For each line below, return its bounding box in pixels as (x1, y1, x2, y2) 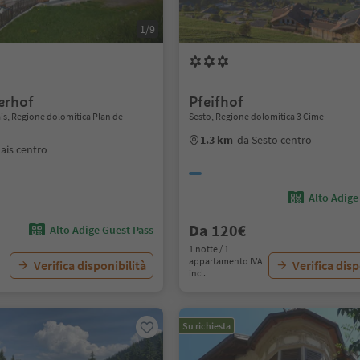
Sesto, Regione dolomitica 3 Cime (189, 110, 325, 122)
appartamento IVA (189, 255, 264, 267)
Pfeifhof (189, 92, 244, 111)
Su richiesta (182, 320, 231, 332)
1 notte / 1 (189, 243, 230, 255)
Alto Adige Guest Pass (50, 223, 154, 237)
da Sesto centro (237, 133, 313, 147)
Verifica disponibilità (34, 257, 147, 273)
